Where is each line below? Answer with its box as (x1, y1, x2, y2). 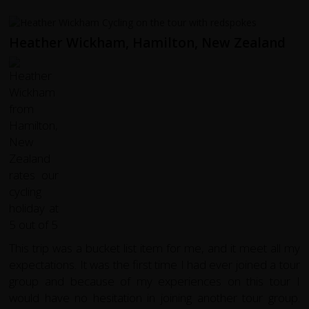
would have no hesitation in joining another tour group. (9, 289, 300, 306)
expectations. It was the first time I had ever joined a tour (9, 256, 300, 272)
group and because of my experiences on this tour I (9, 272, 300, 289)
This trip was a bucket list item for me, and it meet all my (9, 239, 300, 256)
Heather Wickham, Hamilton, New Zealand (9, 33, 286, 52)
